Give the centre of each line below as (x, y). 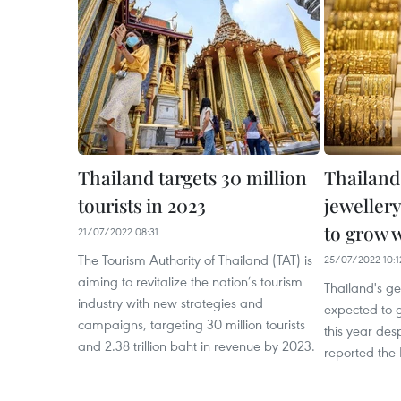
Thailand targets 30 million (192, 177)
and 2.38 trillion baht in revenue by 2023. (196, 346)
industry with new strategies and (171, 303)
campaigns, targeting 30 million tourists (192, 324)
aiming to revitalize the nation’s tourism (190, 281)
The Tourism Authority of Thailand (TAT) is (195, 260)
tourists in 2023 (142, 205)
